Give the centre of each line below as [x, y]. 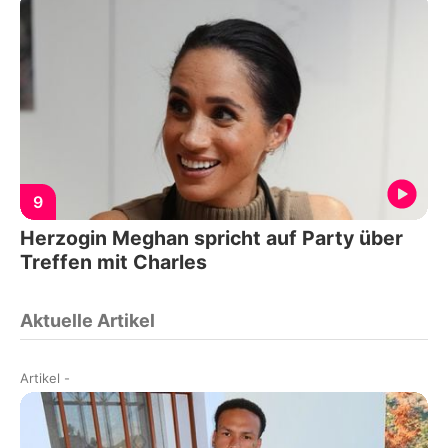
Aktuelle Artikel [87, 320]
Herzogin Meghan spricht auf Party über [211, 237]
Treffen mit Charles [113, 261]
